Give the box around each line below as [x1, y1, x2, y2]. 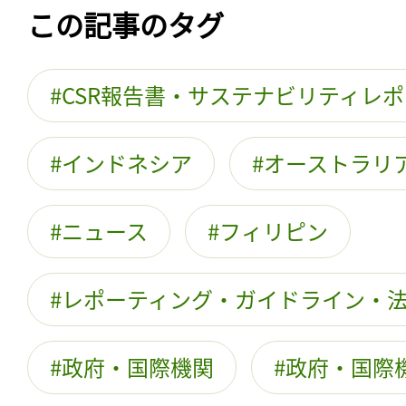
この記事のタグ [27, 4, 224, 45]
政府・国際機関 [62, 351, 214, 383]
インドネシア [62, 147, 192, 179]
